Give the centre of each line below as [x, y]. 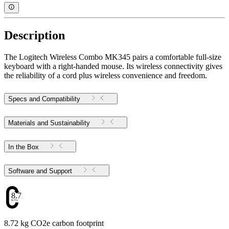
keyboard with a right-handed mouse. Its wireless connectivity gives [113, 66]
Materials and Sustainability [49, 123]
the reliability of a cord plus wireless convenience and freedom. [106, 75]
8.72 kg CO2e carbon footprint [54, 223]
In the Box [24, 147]
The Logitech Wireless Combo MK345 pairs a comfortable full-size [113, 57]
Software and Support [61, 171]
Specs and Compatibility [44, 99]
